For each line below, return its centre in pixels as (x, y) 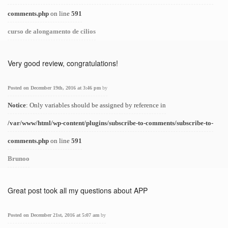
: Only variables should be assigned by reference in (96, 105)
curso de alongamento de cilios (52, 31)
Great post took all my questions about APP (78, 190)
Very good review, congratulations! (63, 63)
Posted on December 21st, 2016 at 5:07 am (54, 215)
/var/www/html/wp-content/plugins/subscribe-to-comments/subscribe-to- (110, 123)
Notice (17, 105)
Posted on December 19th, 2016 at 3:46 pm (55, 88)
